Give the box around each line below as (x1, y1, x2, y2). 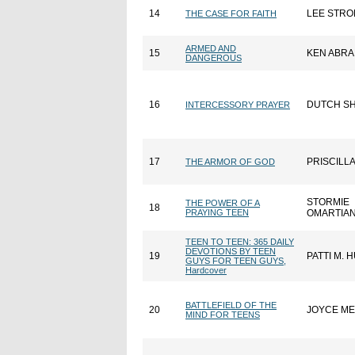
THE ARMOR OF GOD (185, 157, 275, 166)
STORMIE (307, 197, 349, 208)
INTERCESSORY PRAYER (185, 100, 290, 109)
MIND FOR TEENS (185, 310, 260, 319)
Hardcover (185, 265, 227, 275)
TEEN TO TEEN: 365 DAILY (185, 237, 294, 246)
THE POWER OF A (185, 198, 260, 208)
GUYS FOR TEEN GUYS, (185, 256, 286, 265)
